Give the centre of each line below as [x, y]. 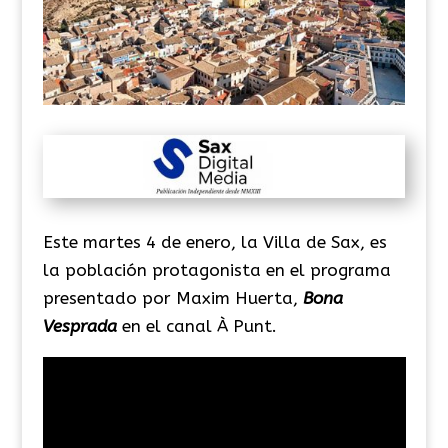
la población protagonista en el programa [216, 269]
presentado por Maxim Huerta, [172, 297]
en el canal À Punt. [199, 325]
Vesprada [79, 325]
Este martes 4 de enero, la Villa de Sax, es [214, 241]
